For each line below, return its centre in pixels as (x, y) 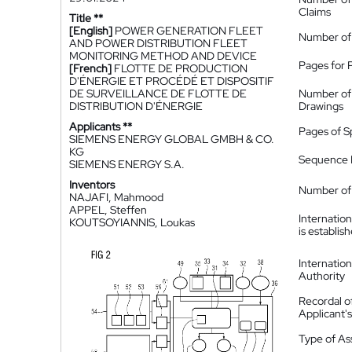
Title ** (86, 18)
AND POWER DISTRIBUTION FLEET (158, 43)
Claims (315, 12)
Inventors (92, 185)
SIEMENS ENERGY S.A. (127, 164)
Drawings (321, 106)
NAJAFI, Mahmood (116, 197)
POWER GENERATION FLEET (189, 31)
